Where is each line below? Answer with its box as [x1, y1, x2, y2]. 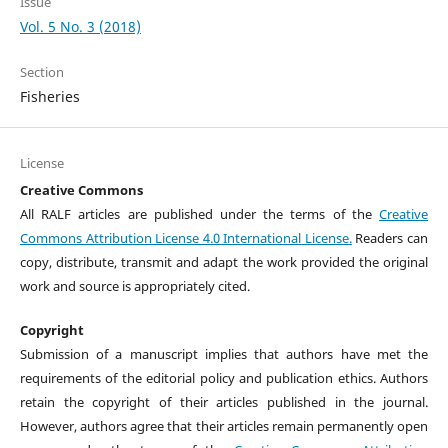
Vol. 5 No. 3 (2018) [19, 16, 141, 36]
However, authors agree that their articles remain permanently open [19, 416, 429, 435]
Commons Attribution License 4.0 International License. [19, 228, 352, 247]
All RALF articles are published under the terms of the [19, 204, 380, 223]
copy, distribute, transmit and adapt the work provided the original [19, 252, 429, 271]
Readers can [351, 228, 429, 247]
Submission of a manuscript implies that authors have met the [19, 344, 429, 363]
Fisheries [19, 86, 80, 106]
